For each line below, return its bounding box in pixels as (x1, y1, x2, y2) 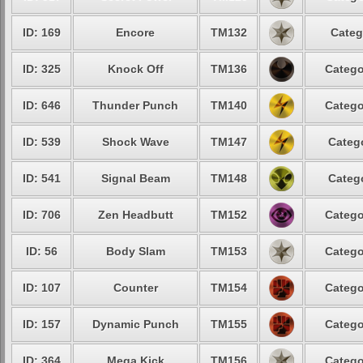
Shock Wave (101, 135, 169, 148)
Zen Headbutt (97, 208, 173, 221)
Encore (116, 26, 155, 39)
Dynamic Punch (92, 318, 179, 331)
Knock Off (107, 62, 164, 75)
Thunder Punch (92, 99, 178, 112)
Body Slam (105, 245, 165, 258)
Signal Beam (100, 172, 170, 185)
